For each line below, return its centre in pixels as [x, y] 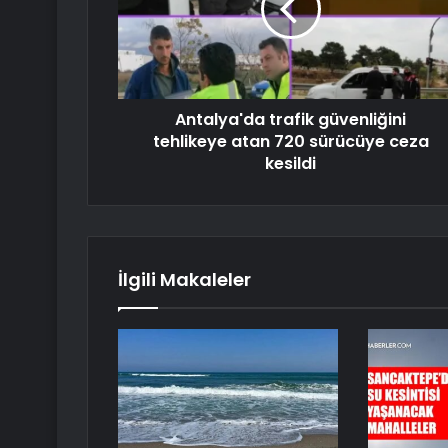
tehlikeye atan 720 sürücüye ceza [290, 142]
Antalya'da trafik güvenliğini [290, 120]
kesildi [290, 164]
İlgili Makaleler [184, 280]
